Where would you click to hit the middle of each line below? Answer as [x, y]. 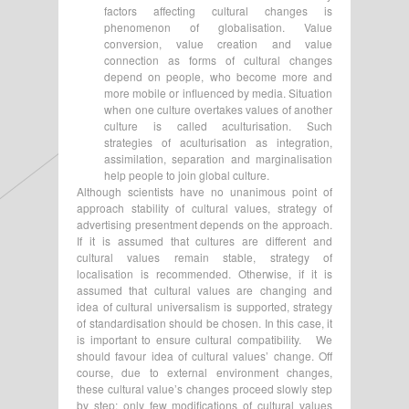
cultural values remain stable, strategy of [204, 257]
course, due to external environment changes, [204, 372]
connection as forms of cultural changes [218, 59]
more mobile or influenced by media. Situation [218, 92]
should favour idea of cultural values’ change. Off [204, 355]
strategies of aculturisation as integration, [218, 142]
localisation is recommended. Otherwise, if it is [204, 273]
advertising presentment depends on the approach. [204, 224]
